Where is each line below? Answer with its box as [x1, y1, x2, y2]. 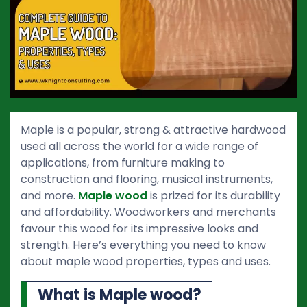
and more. [21, 187, 78, 204]
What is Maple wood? [38, 284, 201, 306]
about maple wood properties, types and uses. [21, 253, 271, 269]
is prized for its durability [147, 187, 280, 204]
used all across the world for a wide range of [21, 138, 258, 154]
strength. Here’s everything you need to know [21, 236, 266, 253]
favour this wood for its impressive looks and [21, 220, 258, 236]
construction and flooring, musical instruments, [21, 171, 273, 187]
